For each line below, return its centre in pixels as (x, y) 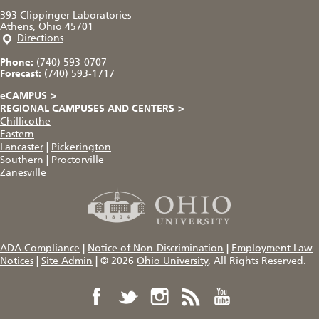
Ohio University (172, 261)
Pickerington (81, 147)
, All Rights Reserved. (257, 261)
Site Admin (67, 261)
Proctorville (78, 159)
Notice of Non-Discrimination (156, 248)
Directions (40, 38)
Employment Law (272, 248)
